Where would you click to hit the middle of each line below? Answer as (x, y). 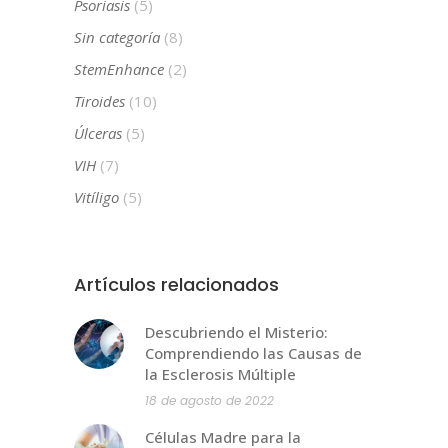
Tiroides (99, 100)
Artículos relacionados (176, 284)
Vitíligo (96, 196)
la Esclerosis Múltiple (220, 373)
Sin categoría (117, 36)
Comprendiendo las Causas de (253, 352)
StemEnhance (119, 68)
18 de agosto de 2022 (209, 400)
